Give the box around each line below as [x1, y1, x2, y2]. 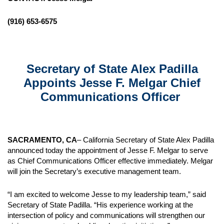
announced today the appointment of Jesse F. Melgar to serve [7, 146, 208, 154]
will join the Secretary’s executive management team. [7, 167, 183, 175]
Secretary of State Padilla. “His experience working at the [7, 200, 193, 209]
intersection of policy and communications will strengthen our [7, 211, 205, 219]
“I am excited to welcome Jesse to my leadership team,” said [7, 190, 206, 198]
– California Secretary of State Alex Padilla [77, 135, 214, 144]
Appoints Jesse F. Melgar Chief [23, 76, 200, 89]
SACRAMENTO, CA [7, 135, 77, 144]
